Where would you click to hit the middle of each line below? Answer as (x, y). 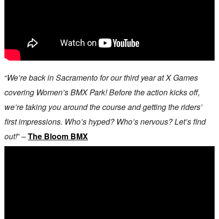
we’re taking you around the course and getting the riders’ (103, 107)
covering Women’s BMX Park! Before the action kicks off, (102, 92)
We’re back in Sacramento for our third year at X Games (102, 77)
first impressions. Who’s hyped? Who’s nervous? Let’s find (105, 121)
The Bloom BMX (58, 136)
